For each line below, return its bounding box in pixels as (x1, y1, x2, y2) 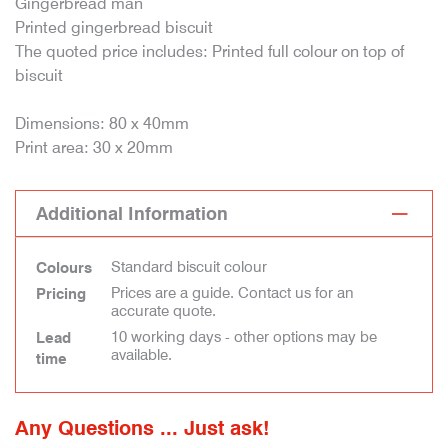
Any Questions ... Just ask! (15, 416, 270, 440)
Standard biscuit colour (111, 258, 267, 276)
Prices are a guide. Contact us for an (111, 284, 354, 302)
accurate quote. (111, 302, 216, 320)
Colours (36, 259, 92, 277)
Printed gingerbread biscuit (15, 18, 213, 37)
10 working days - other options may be (111, 328, 377, 346)
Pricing (36, 285, 86, 303)
